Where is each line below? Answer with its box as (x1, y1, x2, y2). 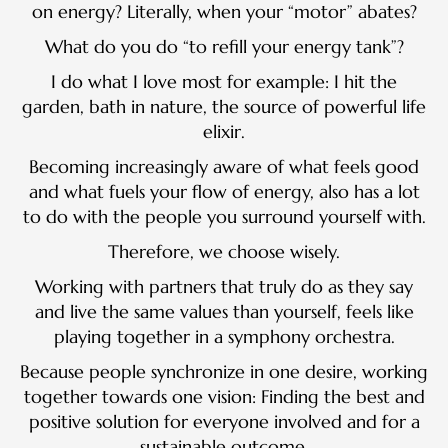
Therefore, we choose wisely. (108, 239, 340, 263)
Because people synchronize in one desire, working (20, 359, 428, 383)
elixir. (203, 119, 245, 143)
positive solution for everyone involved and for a (28, 409, 420, 433)
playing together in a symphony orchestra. (53, 324, 395, 348)
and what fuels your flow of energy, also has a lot (28, 179, 420, 203)
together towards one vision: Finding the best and (23, 384, 425, 408)
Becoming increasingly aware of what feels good (29, 154, 419, 178)
